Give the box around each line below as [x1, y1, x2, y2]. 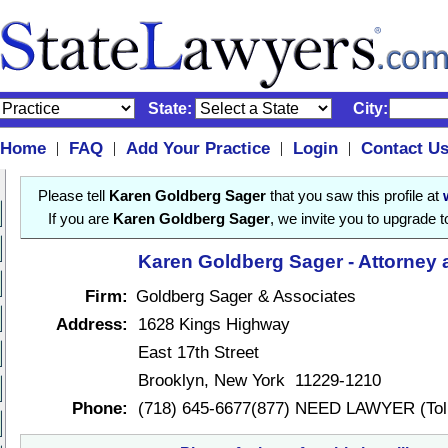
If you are [47, 211, 113, 227]
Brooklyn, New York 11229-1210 [138, 370, 381, 390]
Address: [56, 314, 128, 334]
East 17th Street [138, 342, 259, 362]
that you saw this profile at [265, 188, 443, 204]
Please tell [37, 188, 109, 204]
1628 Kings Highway [138, 314, 290, 334]
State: [148, 100, 192, 117]
